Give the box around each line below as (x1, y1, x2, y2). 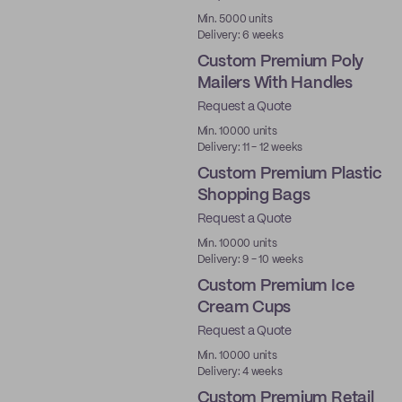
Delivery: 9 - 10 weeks (197, 255, 303, 265)
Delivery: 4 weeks (197, 367, 283, 377)
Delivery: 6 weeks (197, 31, 284, 40)
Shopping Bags (197, 188, 310, 204)
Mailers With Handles (197, 75, 353, 92)
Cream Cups (197, 300, 292, 316)
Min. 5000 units (197, 14, 273, 24)
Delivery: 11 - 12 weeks (197, 143, 303, 153)
